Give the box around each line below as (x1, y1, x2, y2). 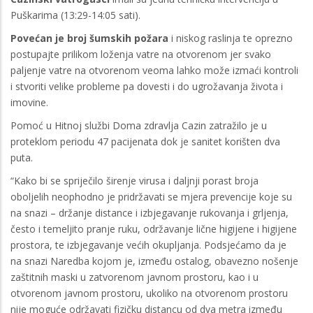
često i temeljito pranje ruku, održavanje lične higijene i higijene (10, 221, 297, 235)
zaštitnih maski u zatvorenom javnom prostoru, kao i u (10, 270, 259, 284)
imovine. (10, 95, 48, 109)
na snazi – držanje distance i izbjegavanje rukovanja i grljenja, (10, 205, 289, 219)
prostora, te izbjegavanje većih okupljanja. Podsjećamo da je (10, 238, 286, 252)
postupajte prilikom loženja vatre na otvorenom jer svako (10, 47, 271, 61)
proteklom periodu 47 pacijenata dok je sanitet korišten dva (10, 134, 280, 148)
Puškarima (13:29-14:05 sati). (10, 8, 140, 22)
